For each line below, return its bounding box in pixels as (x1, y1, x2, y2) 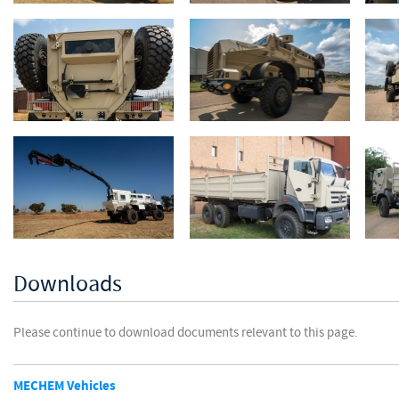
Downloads (13, 269, 122, 299)
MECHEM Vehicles (13, 377, 116, 395)
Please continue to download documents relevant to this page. (13, 324, 358, 341)
